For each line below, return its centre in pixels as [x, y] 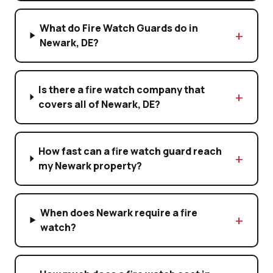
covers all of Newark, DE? [100, 105]
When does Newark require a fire [119, 213]
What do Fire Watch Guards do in [119, 28]
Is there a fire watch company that [122, 90]
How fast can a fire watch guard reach [130, 151]
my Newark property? [90, 166]
